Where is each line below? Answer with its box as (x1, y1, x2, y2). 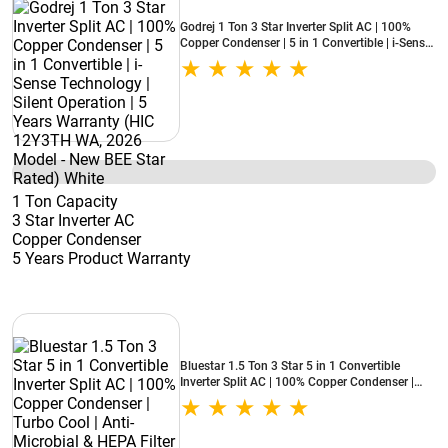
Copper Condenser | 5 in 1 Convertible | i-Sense (180, 36, 431, 50)
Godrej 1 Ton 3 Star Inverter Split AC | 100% (180, 20, 411, 34)
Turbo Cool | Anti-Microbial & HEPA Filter (180, 391, 401, 405)
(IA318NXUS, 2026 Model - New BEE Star (180, 407, 403, 421)
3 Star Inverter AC (12, 211, 134, 230)
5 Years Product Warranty (12, 249, 191, 268)
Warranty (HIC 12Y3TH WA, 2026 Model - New (180, 68, 431, 82)
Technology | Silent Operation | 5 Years (180, 52, 386, 66)
